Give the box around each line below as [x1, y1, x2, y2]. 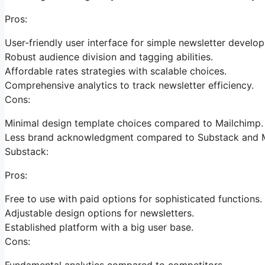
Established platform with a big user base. [5, 221, 193, 233]
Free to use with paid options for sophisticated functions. [5, 192, 262, 205]
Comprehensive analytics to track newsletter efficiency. [5, 79, 254, 91]
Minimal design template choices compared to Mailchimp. [5, 117, 263, 129]
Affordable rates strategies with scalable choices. [5, 64, 227, 77]
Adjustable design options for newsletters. [5, 206, 194, 219]
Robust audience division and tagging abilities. [5, 50, 213, 63]
